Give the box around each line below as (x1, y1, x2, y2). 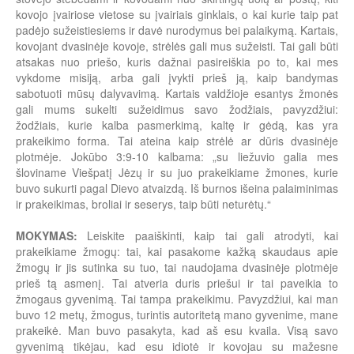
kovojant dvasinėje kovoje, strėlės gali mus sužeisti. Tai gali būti (16, 38, 338, 55)
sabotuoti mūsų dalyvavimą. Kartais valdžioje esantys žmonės (16, 85, 338, 102)
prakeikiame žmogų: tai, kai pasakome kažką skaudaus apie (16, 243, 338, 260)
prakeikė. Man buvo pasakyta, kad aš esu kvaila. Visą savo (16, 322, 338, 339)
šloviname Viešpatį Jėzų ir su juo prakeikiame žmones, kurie (16, 164, 338, 181)
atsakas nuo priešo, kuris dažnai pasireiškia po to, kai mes (16, 54, 338, 70)
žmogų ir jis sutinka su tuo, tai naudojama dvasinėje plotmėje (16, 259, 338, 276)
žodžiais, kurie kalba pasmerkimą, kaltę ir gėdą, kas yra (16, 117, 338, 134)
